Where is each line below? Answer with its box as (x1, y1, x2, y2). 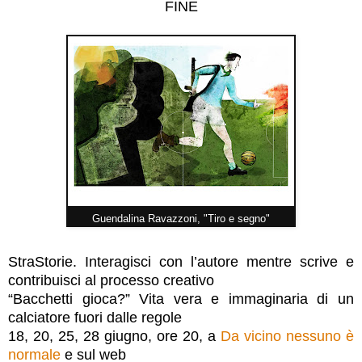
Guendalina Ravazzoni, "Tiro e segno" (92, 212, 270, 225)
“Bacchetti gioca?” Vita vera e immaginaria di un (8, 290, 354, 307)
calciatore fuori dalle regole (8, 309, 182, 326)
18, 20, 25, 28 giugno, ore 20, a (8, 327, 221, 344)
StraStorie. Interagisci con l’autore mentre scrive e (8, 253, 354, 270)
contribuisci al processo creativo (8, 271, 214, 288)
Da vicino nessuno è (221, 327, 354, 344)
